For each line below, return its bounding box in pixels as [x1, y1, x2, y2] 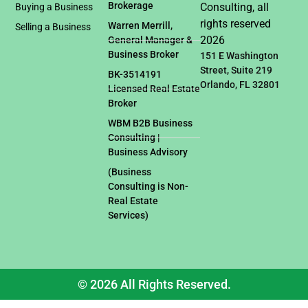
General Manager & [107, 34, 192, 45]
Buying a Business [15, 1, 93, 13]
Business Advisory [107, 146, 188, 157]
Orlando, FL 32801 [200, 78, 280, 90]
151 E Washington [200, 49, 279, 61]
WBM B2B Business [107, 117, 192, 129]
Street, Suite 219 [200, 64, 273, 76]
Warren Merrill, [107, 19, 173, 31]
